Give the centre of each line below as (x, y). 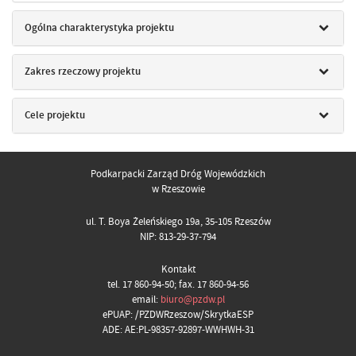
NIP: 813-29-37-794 (178, 237)
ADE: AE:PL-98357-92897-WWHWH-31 (178, 330)
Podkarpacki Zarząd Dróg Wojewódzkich (178, 174)
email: (146, 300)
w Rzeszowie (178, 189)
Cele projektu (55, 115)
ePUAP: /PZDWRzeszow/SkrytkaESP (178, 315)
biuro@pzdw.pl (192, 300)
